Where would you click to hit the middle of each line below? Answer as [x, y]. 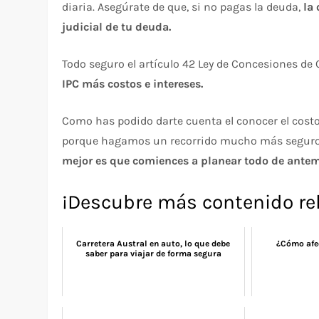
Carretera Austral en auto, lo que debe [153, 243]
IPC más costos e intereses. [133, 83]
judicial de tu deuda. [117, 26]
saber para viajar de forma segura [153, 253]
